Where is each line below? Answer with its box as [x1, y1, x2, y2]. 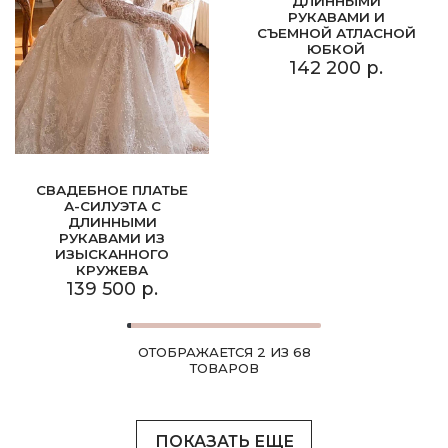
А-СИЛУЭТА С [63, 198, 161, 215]
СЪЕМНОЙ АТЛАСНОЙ [256, 24, 416, 41]
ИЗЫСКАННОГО [55, 246, 169, 263]
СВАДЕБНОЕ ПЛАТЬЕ [36, 182, 188, 199]
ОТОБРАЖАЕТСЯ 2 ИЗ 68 [137, 344, 311, 361]
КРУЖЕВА [76, 262, 148, 279]
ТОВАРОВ [189, 360, 259, 377]
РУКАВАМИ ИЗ [59, 230, 165, 247]
